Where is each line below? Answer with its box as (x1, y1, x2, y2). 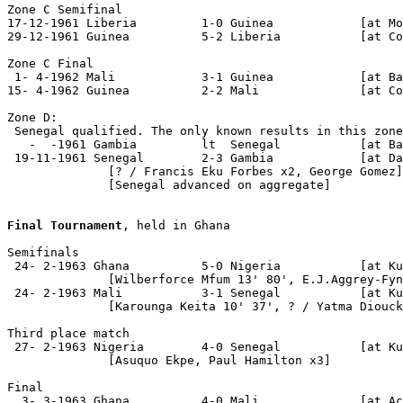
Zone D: (7, 110, 65, 124)
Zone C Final (7, 56, 94, 70)
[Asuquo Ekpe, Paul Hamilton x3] (7, 353, 331, 367)
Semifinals (7, 245, 79, 259)
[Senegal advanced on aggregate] (7, 177, 331, 192)
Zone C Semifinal (7, 2, 122, 16)
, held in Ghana (122, 218, 230, 232)
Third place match (7, 326, 130, 340)
